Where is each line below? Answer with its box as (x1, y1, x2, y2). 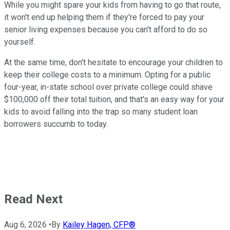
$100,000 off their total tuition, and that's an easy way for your (4, 94, 224, 104)
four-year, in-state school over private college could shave (4, 82, 213, 92)
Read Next (4, 191, 63, 206)
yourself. (4, 36, 35, 47)
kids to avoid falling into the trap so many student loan (4, 106, 198, 117)
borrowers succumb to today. (4, 119, 108, 129)
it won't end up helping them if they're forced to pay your (4, 12, 204, 22)
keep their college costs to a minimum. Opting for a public (4, 69, 210, 80)
